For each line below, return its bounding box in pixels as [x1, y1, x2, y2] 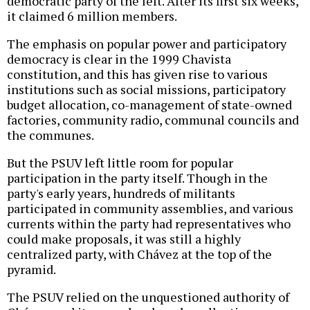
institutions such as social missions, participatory [7, 81, 286, 98]
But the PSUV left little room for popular [7, 154, 233, 172]
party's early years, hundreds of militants [7, 185, 235, 202]
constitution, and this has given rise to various [7, 66, 268, 83]
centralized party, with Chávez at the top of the [7, 246, 272, 263]
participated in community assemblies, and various [7, 200, 293, 217]
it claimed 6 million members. [7, 8, 177, 25]
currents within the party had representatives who [7, 215, 291, 232]
